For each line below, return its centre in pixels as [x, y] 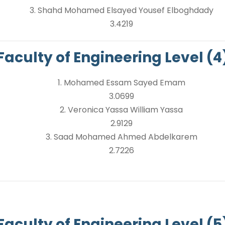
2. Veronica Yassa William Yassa [121, 110]
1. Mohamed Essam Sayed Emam [121, 83]
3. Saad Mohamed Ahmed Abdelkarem [121, 137]
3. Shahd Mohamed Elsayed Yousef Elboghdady [121, 10]
